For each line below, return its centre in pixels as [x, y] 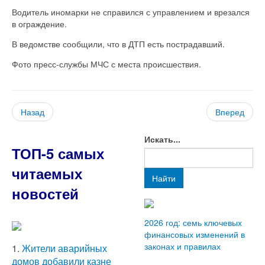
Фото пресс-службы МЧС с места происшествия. [106, 64]
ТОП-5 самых [58, 153]
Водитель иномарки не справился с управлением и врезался [131, 12]
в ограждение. [39, 23]
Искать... [162, 139]
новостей [45, 193]
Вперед [230, 112]
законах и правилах [182, 246]
